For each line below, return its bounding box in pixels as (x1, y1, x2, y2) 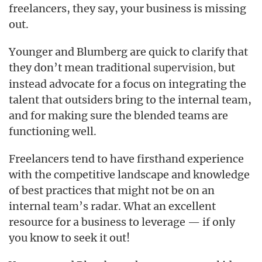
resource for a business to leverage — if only (9, 215, 235, 229)
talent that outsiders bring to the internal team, (9, 93, 251, 106)
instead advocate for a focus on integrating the (9, 77, 246, 91)
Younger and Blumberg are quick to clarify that (9, 45, 248, 58)
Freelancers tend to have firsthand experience (9, 152, 244, 166)
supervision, (153, 62, 216, 74)
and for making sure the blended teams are (9, 109, 228, 122)
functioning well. (9, 125, 96, 138)
